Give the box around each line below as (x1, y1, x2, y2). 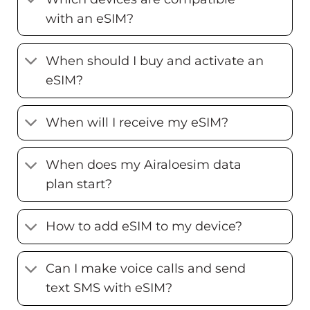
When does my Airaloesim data (46, 157, 242, 172)
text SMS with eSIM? (46, 280, 173, 295)
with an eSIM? (46, 10, 134, 26)
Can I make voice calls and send (46, 261, 246, 276)
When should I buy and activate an (46, 53, 264, 68)
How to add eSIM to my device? (46, 219, 243, 234)
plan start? (46, 176, 113, 192)
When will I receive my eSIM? (46, 115, 229, 130)
